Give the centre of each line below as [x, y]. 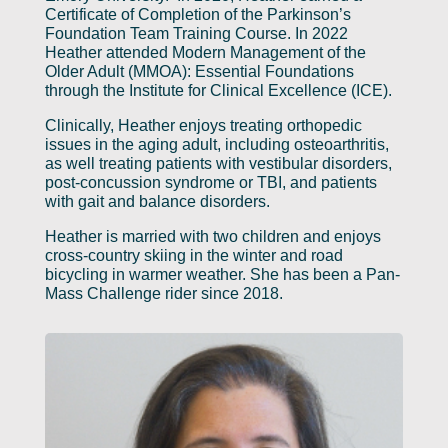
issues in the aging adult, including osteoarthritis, [216, 145]
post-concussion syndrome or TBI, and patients [210, 183]
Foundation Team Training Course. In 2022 [196, 34]
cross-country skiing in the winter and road [193, 256]
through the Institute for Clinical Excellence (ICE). [218, 91]
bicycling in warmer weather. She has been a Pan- [222, 275]
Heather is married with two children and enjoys [212, 237]
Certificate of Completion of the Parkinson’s [197, 15]
